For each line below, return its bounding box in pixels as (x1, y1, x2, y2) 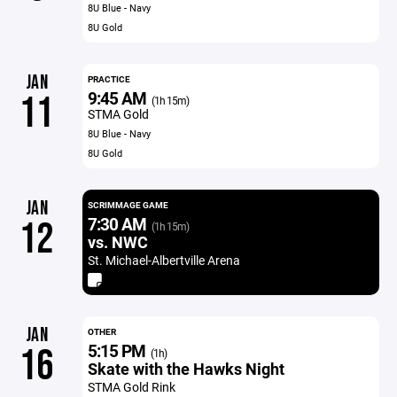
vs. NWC (87, 231, 148, 253)
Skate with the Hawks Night (87, 358, 284, 379)
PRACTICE (87, 73, 130, 85)
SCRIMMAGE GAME (87, 198, 168, 211)
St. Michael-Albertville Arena (87, 252, 240, 269)
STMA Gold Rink (87, 378, 175, 395)
